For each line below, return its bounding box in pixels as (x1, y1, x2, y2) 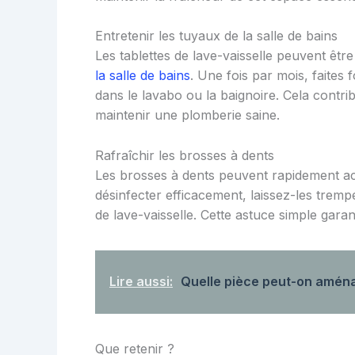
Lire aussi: (109, 273, 173, 289)
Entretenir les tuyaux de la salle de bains (95, 28, 338, 44)
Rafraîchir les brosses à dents (95, 147, 274, 163)
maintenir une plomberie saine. (95, 107, 280, 124)
